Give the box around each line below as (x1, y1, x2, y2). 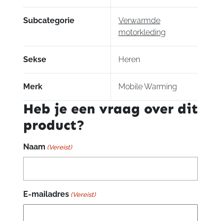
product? (23, 117, 85, 134)
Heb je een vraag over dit (23, 101, 198, 117)
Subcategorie (23, 16, 74, 26)
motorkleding (118, 28, 166, 37)
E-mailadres (23, 189, 69, 199)
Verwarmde (118, 16, 160, 26)
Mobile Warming (118, 82, 177, 92)
